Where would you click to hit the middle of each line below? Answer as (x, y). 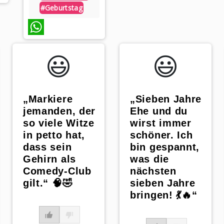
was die (149, 159)
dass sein (47, 147)
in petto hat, (54, 135)
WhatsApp (38, 42)
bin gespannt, (165, 147)
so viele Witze (58, 123)
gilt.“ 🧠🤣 (48, 183)
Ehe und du (159, 111)
